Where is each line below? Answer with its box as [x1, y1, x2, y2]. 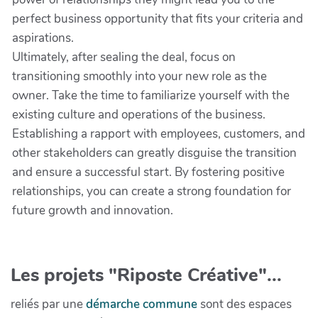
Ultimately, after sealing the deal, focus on [12, 49, 236, 65]
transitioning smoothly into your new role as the [12, 68, 267, 84]
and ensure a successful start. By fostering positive [12, 164, 285, 180]
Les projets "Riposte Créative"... [11, 262, 282, 287]
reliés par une [11, 295, 86, 312]
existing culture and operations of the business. [12, 106, 265, 123]
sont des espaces [197, 295, 292, 312]
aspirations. [12, 30, 74, 46]
